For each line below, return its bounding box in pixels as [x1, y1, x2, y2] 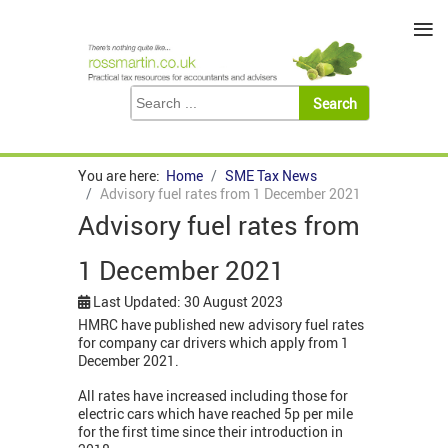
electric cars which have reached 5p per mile [78, 404, 353, 424]
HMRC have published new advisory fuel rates [78, 315, 364, 335]
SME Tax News [225, 166, 317, 186]
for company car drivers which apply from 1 [78, 333, 349, 353]
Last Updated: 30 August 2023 [93, 292, 283, 312]
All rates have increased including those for [78, 386, 348, 406]
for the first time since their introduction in [78, 422, 343, 442]
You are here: [78, 166, 166, 186]
